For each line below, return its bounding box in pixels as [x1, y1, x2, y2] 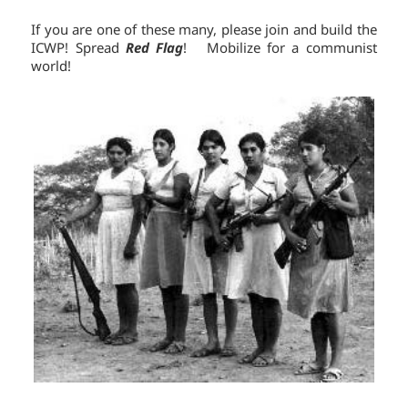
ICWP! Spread [31, 38, 126, 57]
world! [31, 56, 72, 76]
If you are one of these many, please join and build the [31, 20, 377, 39]
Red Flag [125, 38, 184, 57]
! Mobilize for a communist [183, 38, 377, 57]
